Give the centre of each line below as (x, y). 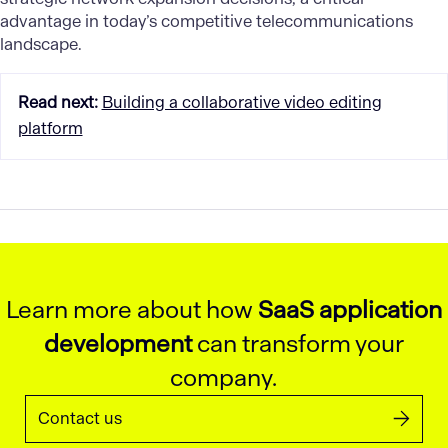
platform (50, 129)
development (117, 343)
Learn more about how (131, 309)
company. (224, 377)
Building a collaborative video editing (241, 103)
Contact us (80, 419)
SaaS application (349, 309)
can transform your (297, 343)
